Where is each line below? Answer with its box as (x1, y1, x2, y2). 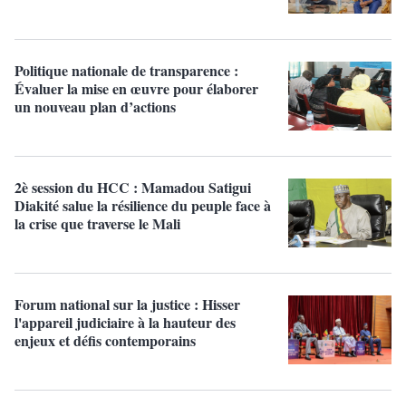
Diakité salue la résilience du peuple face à (14, 194, 271, 216)
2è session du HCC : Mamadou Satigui (14, 176, 251, 198)
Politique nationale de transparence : (14, 59, 238, 81)
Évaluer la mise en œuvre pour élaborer (14, 77, 258, 99)
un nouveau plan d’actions (14, 95, 176, 117)
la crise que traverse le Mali (14, 212, 180, 234)
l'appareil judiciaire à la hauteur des (14, 311, 236, 333)
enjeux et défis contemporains (14, 329, 196, 351)
